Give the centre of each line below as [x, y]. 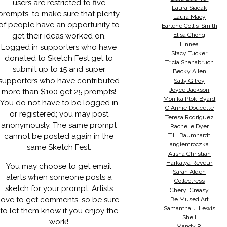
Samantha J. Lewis [189, 208]
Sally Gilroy [190, 81]
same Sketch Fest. [59, 147]
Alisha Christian [189, 154]
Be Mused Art [189, 199]
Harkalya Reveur [190, 163]
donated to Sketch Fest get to [59, 58]
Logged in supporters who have [59, 47]
